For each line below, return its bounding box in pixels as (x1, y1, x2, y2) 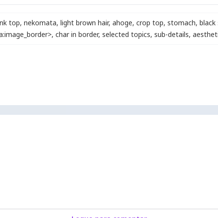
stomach (167, 18, 196, 27)
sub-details (154, 30, 189, 39)
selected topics (102, 30, 150, 39)
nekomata (24, 18, 56, 27)
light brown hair (60, 18, 109, 27)
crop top (136, 18, 163, 27)
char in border (55, 30, 98, 39)
